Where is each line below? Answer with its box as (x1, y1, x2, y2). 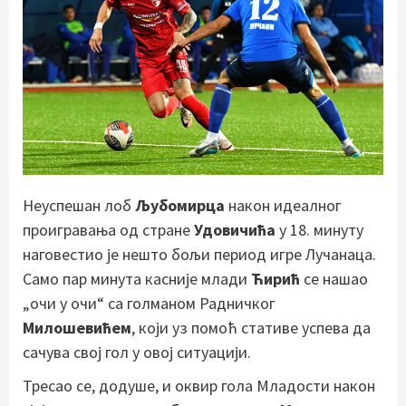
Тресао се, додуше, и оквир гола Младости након (23, 375, 375, 397)
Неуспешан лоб (23, 195, 135, 217)
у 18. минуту (275, 219, 363, 241)
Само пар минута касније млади (23, 268, 251, 290)
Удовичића (194, 219, 275, 241)
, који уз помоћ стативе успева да (131, 317, 371, 339)
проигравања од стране (23, 219, 194, 241)
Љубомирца (135, 195, 225, 217)
